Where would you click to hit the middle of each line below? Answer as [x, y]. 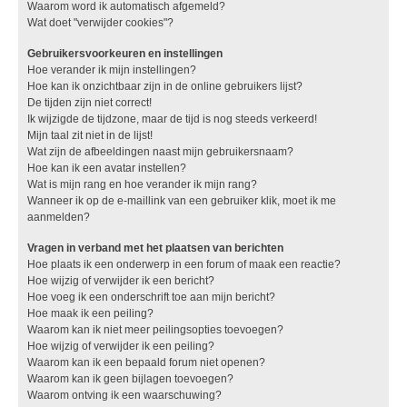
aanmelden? [59, 217]
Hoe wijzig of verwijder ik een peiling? [121, 346]
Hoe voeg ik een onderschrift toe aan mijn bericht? [151, 297]
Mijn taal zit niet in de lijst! [90, 135]
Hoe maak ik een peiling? [90, 313]
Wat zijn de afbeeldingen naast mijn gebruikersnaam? [160, 151]
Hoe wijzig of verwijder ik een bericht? [121, 280]
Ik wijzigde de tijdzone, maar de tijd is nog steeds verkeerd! [172, 119]
